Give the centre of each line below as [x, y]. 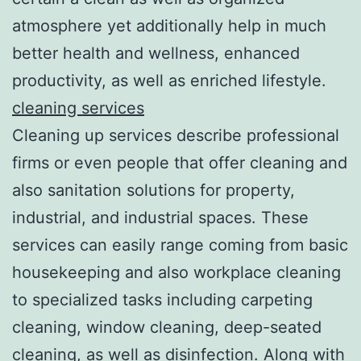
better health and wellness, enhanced [156, 53]
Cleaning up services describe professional [176, 135]
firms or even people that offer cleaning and [180, 162]
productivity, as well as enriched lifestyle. [169, 80]
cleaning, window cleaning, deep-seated [167, 327]
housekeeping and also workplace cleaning [176, 272]
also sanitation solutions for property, [154, 190]
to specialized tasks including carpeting [162, 299]
